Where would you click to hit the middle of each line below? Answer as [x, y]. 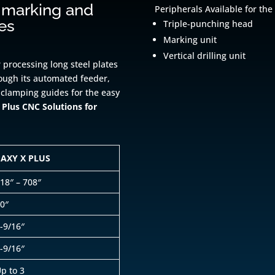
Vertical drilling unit [204, 56]
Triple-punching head [208, 24]
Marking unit [190, 40]
